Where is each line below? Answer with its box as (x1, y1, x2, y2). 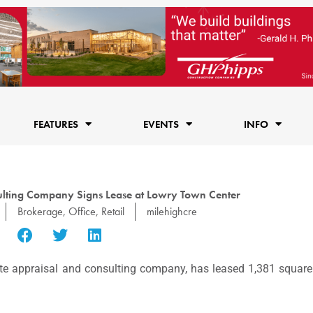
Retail (101, 203, 124, 219)
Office (68, 203, 96, 219)
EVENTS (143, 117, 179, 131)
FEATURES (33, 117, 78, 131)
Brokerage (17, 203, 63, 219)
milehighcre (146, 203, 197, 219)
